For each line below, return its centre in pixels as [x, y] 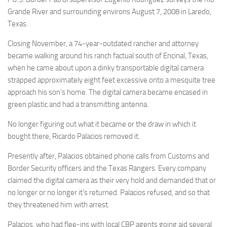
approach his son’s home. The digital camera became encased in [108, 92]
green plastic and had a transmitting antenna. [78, 105]
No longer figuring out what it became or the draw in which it [102, 124]
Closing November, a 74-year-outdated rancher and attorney [103, 44]
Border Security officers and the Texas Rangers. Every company [107, 168]
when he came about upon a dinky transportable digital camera [106, 68]
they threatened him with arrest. [59, 205]
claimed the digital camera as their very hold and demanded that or [112, 181]
